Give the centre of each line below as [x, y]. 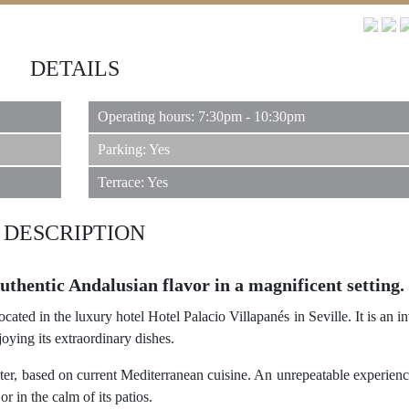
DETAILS [74, 69]
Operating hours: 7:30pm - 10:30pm [201, 117]
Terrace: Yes [132, 183]
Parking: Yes [133, 150]
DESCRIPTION [74, 233]
